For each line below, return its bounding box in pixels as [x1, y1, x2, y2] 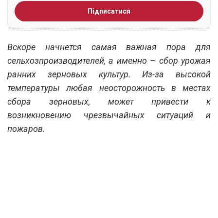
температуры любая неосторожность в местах [7, 82, 211, 93]
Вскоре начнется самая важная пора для [7, 41, 211, 52]
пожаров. [7, 123, 45, 134]
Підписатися [88, 7, 130, 15]
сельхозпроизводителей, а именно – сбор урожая [7, 55, 211, 66]
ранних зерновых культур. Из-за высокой [7, 69, 211, 79]
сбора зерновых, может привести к [7, 96, 211, 107]
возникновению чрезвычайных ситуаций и [7, 109, 211, 120]
